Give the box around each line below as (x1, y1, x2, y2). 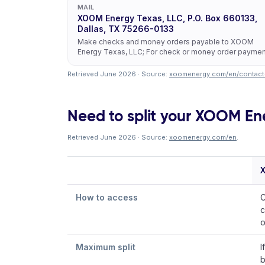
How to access (76, 192, 138, 202)
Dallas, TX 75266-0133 (77, 24, 174, 34)
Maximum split (76, 242, 135, 252)
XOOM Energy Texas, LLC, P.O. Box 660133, (77, 13, 257, 23)
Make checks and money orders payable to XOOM (77, 37, 254, 46)
